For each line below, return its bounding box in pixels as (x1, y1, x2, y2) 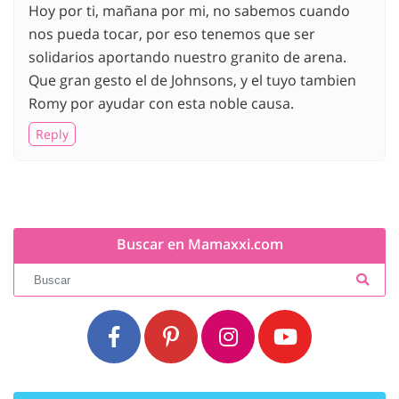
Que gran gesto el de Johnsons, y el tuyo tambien (28, 69, 356, 90)
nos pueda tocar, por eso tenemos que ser (28, 23, 315, 44)
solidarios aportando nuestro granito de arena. (28, 46, 346, 67)
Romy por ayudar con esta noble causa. (28, 93, 294, 113)
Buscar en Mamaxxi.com (116, 233, 283, 254)
